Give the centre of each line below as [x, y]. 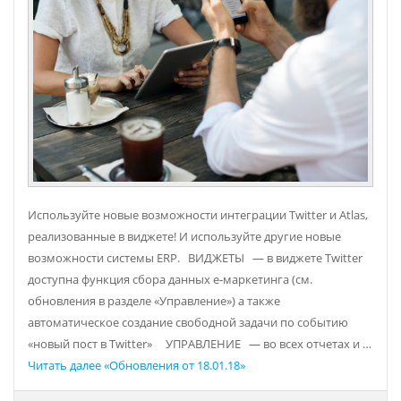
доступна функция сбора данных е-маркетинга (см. [170, 280]
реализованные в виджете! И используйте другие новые [184, 237]
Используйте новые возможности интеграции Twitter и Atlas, [198, 216]
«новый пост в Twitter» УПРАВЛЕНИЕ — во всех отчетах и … [200, 345]
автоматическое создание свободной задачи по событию [188, 323]
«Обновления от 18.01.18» [173, 366]
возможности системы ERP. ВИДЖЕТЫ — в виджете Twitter [195, 259]
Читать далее [64, 366]
